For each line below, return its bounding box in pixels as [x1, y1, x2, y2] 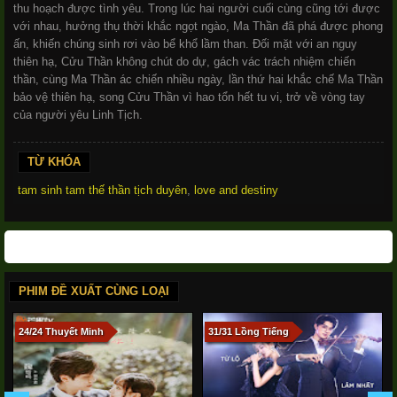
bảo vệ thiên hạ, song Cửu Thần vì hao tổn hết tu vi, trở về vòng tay [13, 90, 365, 104]
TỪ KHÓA [27, 154, 81, 168]
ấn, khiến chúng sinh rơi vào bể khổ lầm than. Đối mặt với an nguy [13, 36, 357, 51]
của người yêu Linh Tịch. [13, 107, 143, 121]
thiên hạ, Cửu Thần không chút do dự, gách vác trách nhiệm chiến [13, 54, 355, 68]
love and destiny [194, 183, 278, 197]
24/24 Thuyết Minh [19, 325, 104, 337]
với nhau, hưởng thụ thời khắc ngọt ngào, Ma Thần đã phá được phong [13, 19, 383, 33]
